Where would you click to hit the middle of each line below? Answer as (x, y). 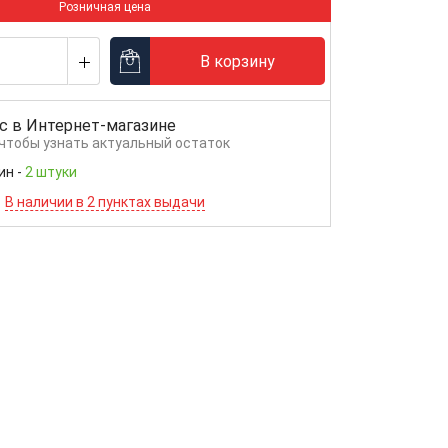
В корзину (237, 61)
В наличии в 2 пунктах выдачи (104, 202)
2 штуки (50, 172)
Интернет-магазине (100, 125)
